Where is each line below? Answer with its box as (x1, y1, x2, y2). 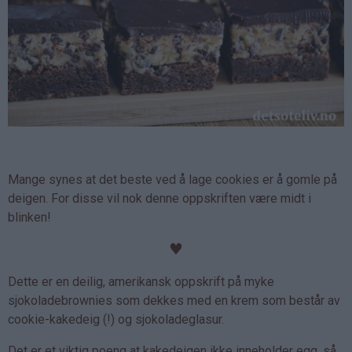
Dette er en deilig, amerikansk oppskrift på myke (8, 274, 274, 290)
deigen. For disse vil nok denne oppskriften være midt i (8, 191, 311, 207)
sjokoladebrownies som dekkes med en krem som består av (8, 293, 340, 309)
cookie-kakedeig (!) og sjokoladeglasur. (8, 312, 224, 328)
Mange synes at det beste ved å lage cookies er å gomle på (8, 172, 337, 188)
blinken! (8, 210, 51, 225)
